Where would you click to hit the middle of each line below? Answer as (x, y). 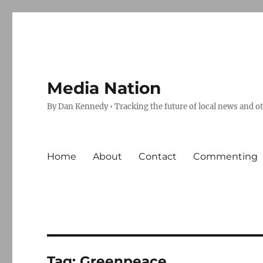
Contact (158, 156)
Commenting (226, 156)
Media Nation (104, 88)
